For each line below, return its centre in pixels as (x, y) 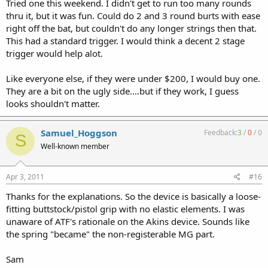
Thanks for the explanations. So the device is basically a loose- (133, 196)
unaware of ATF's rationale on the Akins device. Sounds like (128, 221)
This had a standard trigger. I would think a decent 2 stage (125, 40)
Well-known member (75, 146)
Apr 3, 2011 (25, 177)
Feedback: (221, 132)
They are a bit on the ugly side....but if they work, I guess (122, 91)
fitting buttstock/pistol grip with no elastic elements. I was (125, 209)
